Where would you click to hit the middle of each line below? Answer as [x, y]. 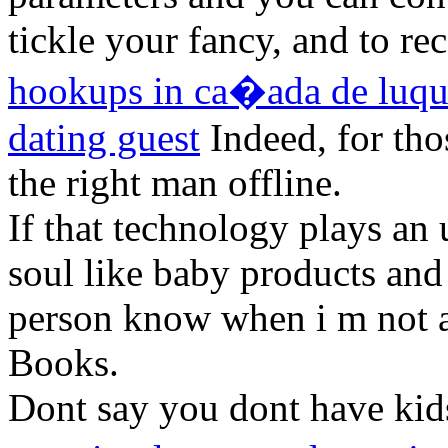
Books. [63, 363]
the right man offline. [175, 183]
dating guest [104, 138]
